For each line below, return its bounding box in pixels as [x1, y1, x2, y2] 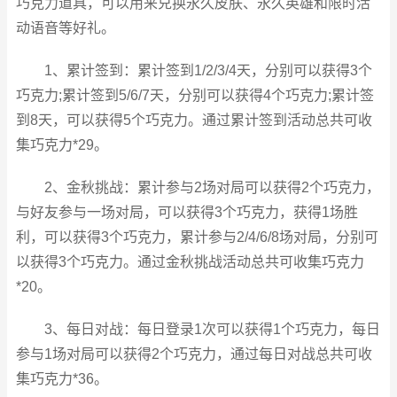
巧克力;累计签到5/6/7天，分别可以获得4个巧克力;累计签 [16, 88, 374, 103]
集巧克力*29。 [16, 137, 108, 152]
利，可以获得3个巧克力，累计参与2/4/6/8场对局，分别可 [16, 230, 378, 245]
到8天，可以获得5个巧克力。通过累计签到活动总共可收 [16, 113, 372, 128]
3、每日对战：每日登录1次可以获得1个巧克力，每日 [43, 322, 380, 337]
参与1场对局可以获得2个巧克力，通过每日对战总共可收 [16, 346, 372, 362]
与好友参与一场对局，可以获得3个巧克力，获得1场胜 [16, 205, 358, 220]
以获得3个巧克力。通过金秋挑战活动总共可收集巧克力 [16, 254, 364, 269]
